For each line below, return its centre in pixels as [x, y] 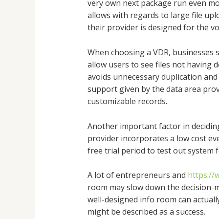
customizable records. [127, 101]
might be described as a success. [146, 212]
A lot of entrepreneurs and [137, 175]
